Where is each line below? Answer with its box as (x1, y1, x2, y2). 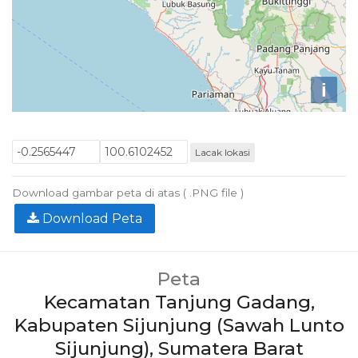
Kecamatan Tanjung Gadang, (43, 291, 315, 313)
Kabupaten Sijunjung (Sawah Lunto (14, 314, 344, 336)
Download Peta (38, 210, 142, 226)
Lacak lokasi (194, 145, 250, 158)
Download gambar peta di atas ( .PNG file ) (12, 186, 244, 199)
